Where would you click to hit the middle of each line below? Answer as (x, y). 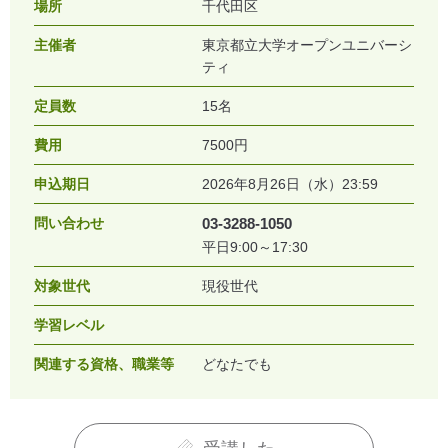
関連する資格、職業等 (104, 364)
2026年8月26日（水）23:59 (290, 184)
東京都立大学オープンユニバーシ (307, 45)
